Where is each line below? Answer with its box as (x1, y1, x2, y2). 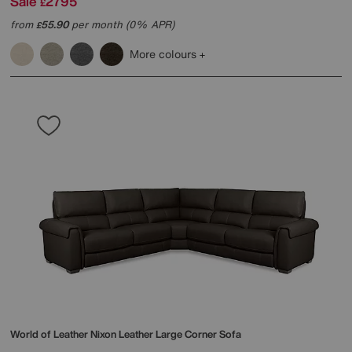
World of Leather (10, 327, 90, 343)
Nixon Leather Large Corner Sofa (90, 327, 241, 343)
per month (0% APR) (68, 17, 174, 33)
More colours (130, 46, 200, 63)
